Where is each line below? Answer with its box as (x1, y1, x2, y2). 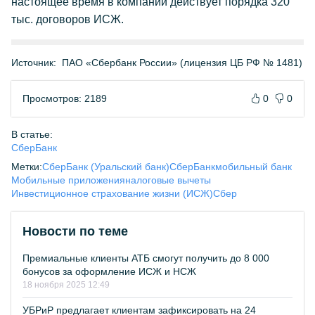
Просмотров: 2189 (22, 93, 107, 104)
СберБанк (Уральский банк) (42, 161, 169, 172)
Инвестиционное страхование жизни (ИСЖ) (11, 188, 213, 199)
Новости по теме (22, 224, 128, 238)
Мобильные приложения (11, 174, 125, 186)
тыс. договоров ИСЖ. (11, 13, 124, 25)
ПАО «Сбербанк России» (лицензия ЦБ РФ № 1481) (62, 57, 302, 68)
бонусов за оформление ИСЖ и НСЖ (22, 266, 196, 277)
